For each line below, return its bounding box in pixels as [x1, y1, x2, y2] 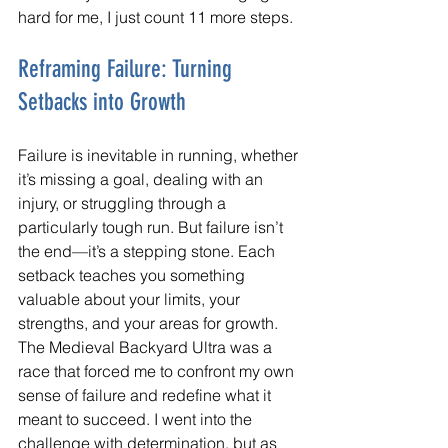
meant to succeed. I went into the [18, 408, 256, 429]
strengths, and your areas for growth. [18, 312, 278, 333]
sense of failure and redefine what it [18, 384, 275, 405]
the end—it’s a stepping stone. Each [18, 240, 279, 261]
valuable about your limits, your [18, 288, 244, 309]
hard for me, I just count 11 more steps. [18, 6, 293, 27]
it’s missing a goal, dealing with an [18, 168, 267, 189]
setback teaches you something [18, 264, 249, 285]
